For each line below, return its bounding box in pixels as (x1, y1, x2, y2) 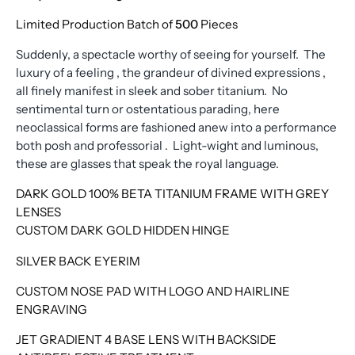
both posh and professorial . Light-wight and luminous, (16, 138, 319, 154)
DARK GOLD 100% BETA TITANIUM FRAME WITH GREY (16, 186, 329, 202)
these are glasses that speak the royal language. (16, 156, 284, 172)
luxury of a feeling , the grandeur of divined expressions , (16, 65, 326, 81)
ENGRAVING (16, 301, 90, 317)
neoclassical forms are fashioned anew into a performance (16, 120, 337, 136)
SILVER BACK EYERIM (16, 253, 143, 269)
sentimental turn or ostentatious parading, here (16, 101, 280, 117)
